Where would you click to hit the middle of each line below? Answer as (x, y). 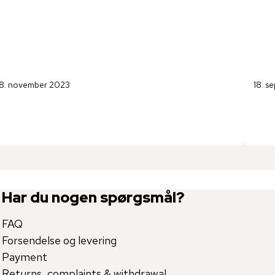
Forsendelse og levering (59, 241)
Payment (24, 257)
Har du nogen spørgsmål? (93, 198)
